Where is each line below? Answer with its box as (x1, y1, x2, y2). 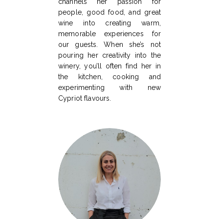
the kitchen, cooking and (58, 73, 161, 81)
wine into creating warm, (58, 19, 161, 27)
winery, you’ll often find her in (58, 62, 161, 70)
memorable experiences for (58, 30, 161, 38)
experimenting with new (58, 84, 161, 92)
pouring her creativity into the (58, 51, 161, 60)
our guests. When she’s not (58, 41, 161, 49)
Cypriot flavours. (58, 94, 111, 103)
